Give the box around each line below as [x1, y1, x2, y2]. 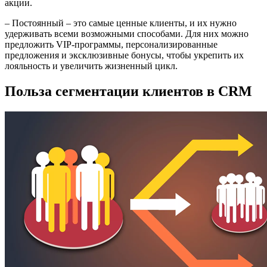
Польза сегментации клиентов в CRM [5, 83, 252, 99]
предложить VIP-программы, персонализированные [5, 39, 218, 50]
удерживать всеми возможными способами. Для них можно [5, 29, 249, 39]
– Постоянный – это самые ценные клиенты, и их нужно [5, 18, 237, 29]
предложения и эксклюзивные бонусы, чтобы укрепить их [5, 50, 244, 61]
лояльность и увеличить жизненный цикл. [5, 61, 178, 72]
